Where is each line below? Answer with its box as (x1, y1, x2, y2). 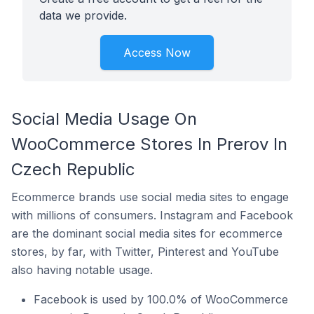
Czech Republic (11, 159, 135, 179)
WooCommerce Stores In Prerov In (11, 134, 287, 154)
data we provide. (39, 8, 127, 22)
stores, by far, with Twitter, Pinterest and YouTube (11, 245, 279, 259)
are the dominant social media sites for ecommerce (11, 226, 282, 240)
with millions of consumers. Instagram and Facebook (11, 208, 293, 222)
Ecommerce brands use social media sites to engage (11, 190, 289, 204)
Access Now (123, 46, 191, 60)
